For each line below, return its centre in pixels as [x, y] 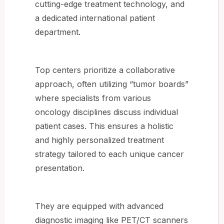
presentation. [60, 168]
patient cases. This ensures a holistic [104, 126]
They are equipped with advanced [99, 206]
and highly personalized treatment [99, 140]
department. [58, 32]
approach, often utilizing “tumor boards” [112, 84]
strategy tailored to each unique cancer [109, 154]
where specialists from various [93, 98]
